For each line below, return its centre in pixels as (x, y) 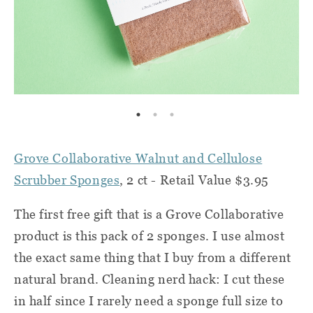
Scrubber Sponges (67, 180)
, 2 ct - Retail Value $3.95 (194, 180)
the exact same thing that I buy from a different (153, 258)
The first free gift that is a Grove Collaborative (149, 214)
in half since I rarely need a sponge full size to (149, 301)
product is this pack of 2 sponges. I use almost (150, 236)
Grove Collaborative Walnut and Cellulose (138, 159)
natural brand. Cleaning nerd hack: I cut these (150, 279)
